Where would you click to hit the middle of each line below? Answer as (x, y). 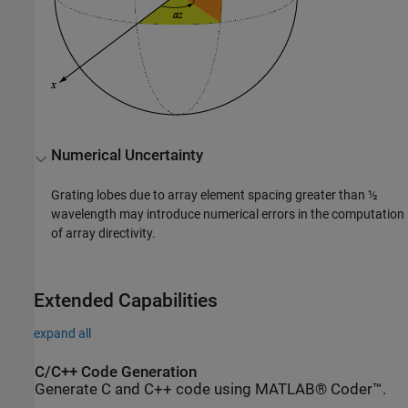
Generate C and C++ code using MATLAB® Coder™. (210, 390)
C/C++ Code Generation (116, 372)
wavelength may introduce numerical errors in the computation (228, 214)
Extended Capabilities (126, 300)
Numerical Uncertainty (127, 156)
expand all (62, 334)
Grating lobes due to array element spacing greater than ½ (215, 194)
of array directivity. (104, 233)
